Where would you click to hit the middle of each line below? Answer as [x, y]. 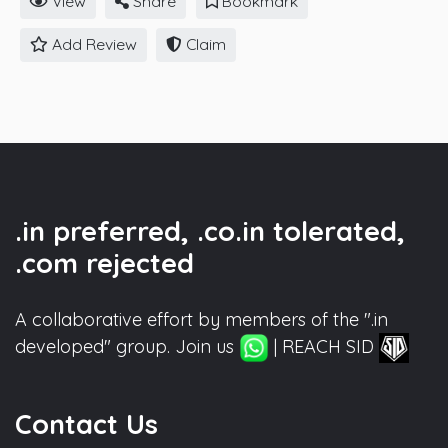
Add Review [92, 44]
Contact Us [86, 424]
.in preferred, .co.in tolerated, [210, 230]
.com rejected [104, 262]
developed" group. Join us [127, 346]
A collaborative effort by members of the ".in [201, 319]
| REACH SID [324, 346]
